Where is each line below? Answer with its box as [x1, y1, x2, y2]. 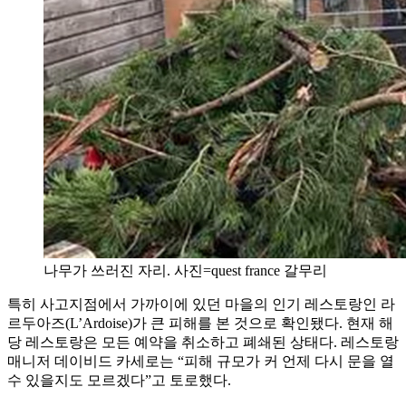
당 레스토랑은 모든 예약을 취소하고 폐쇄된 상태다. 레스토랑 [7, 333, 399, 350]
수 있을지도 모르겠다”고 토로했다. [7, 372, 231, 388]
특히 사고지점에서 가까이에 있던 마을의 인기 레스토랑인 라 [7, 295, 395, 312]
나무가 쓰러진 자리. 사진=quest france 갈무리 [43, 262, 327, 278]
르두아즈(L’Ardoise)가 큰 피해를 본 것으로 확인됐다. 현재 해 [7, 314, 393, 331]
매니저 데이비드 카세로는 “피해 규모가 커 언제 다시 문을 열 [7, 353, 394, 369]
